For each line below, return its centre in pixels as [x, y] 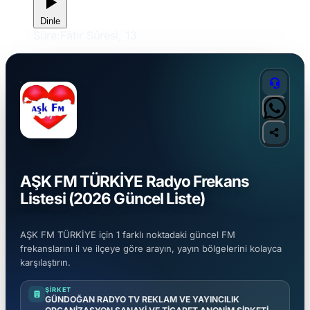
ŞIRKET [58, 290]
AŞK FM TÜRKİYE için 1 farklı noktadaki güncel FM [128, 235]
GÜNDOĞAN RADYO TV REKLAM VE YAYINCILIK [143, 300]
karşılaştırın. [45, 263]
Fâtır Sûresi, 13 [99, 35]
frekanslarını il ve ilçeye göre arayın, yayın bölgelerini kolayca [151, 249]
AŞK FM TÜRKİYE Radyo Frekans [135, 181]
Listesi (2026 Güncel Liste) [112, 198]
